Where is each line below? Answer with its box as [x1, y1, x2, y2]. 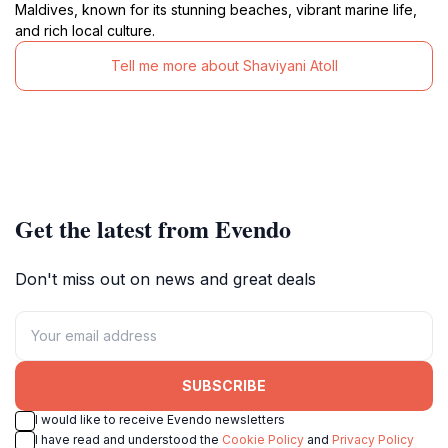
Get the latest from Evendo [15, 210, 291, 246]
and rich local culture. [15, 21, 155, 39]
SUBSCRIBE [182, 377, 266, 395]
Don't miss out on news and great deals [15, 268, 316, 289]
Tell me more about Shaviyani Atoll [110, 57, 338, 75]
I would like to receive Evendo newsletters [35, 411, 285, 427]
